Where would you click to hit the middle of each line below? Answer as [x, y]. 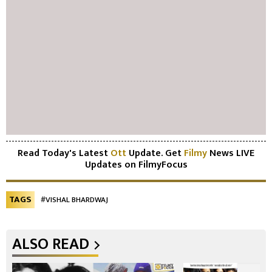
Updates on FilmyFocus [136, 165]
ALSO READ [51, 245]
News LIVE [232, 154]
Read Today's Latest [64, 154]
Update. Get [155, 154]
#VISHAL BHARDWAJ [74, 200]
